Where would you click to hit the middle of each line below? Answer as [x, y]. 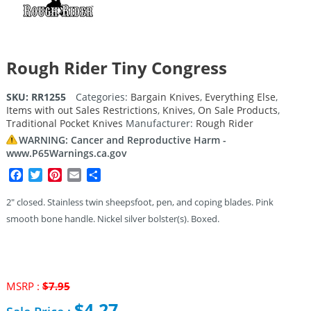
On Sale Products [237, 110]
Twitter [60, 175]
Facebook [48, 175]
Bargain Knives [165, 97]
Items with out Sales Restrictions [82, 110]
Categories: [103, 97]
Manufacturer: [160, 124]
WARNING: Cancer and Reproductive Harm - [122, 140]
